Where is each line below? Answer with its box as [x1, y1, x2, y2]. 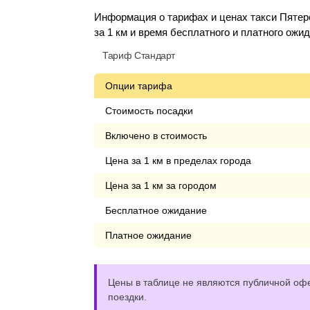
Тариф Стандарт [102, 50, 176, 61]
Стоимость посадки [105, 105, 193, 116]
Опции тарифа [105, 80, 172, 91]
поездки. [108, 291, 147, 302]
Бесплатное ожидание [105, 205, 207, 216]
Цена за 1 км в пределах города [105, 155, 251, 166]
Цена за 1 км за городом [105, 180, 217, 191]
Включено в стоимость [105, 130, 207, 141]
